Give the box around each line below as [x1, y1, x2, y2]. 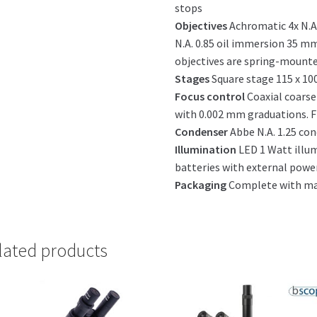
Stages [175, 71, 210, 86]
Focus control [175, 89, 246, 103]
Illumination [175, 142, 239, 156]
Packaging [175, 178, 229, 192]
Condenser [175, 125, 229, 139]
